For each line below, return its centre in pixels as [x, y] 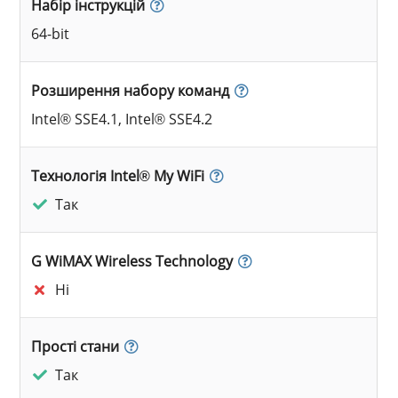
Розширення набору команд [131, 90]
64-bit [51, 33]
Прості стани [76, 346]
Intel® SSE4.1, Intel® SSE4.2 [122, 119]
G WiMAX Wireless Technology [132, 261]
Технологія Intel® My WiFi [118, 175]
